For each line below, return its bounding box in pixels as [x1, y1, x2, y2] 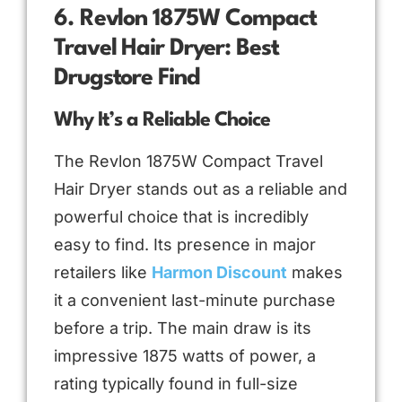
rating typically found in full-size [54, 373, 298, 393]
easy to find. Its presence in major [54, 234, 316, 254]
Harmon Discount [152, 262, 287, 282]
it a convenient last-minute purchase [54, 290, 336, 310]
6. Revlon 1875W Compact [54, 6, 317, 31]
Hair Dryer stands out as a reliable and [54, 179, 347, 198]
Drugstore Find [54, 66, 200, 90]
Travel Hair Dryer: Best [54, 36, 279, 60]
